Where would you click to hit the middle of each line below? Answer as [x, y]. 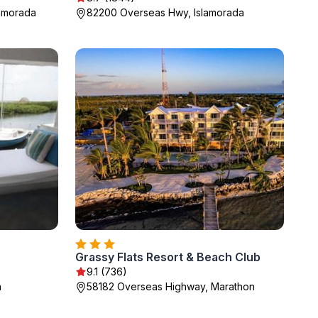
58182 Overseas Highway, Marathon [171, 286]
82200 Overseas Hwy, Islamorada [165, 12]
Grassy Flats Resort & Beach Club [168, 257]
